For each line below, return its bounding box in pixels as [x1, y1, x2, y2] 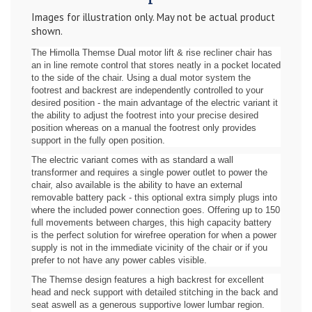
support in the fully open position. [31, 134, 168, 146]
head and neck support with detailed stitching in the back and [31, 286, 278, 297]
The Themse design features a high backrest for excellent [31, 274, 264, 285]
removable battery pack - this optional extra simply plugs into [31, 192, 277, 203]
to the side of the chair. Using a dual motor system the [31, 72, 251, 83]
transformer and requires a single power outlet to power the [31, 166, 267, 178]
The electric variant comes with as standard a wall [31, 154, 233, 165]
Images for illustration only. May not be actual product [31, 10, 275, 24]
